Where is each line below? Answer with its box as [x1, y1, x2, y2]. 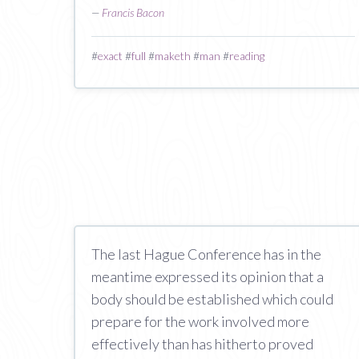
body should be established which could [91, 290, 333, 308]
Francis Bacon [102, 6, 164, 19]
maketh [155, 49, 191, 63]
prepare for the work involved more [91, 313, 309, 330]
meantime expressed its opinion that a [91, 268, 324, 285]
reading [229, 49, 264, 63]
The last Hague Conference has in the [91, 245, 321, 263]
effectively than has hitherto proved [91, 335, 313, 353]
